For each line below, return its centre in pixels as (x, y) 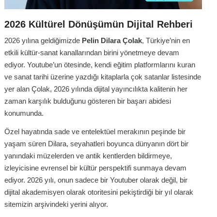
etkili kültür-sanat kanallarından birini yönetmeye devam (92, 53)
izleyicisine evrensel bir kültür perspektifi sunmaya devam (95, 168)
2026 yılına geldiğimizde (43, 41)
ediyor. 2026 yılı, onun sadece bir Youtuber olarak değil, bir (96, 180)
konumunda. (24, 113)
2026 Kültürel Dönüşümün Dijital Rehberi (99, 24)
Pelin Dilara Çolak (112, 41)
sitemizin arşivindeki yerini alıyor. (56, 204)
